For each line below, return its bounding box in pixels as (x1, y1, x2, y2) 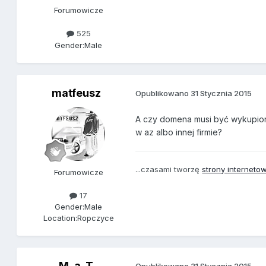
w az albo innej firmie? (135, 126, 223, 137)
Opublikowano (135, 88, 191, 99)
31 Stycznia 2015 (191, 88, 252, 99)
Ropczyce (77, 213, 114, 223)
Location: (43, 213, 77, 223)
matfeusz (51, 86, 101, 99)
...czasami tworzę (135, 164, 202, 174)
